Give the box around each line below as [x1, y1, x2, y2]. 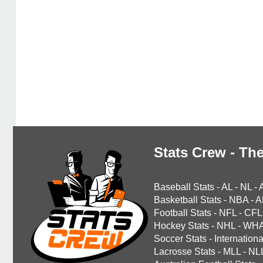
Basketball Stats [154, 195, 221, 205]
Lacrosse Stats [154, 247, 215, 257]
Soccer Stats [154, 234, 207, 244]
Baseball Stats [154, 182, 214, 192]
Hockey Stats [154, 221, 209, 231]
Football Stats [154, 208, 211, 218]
